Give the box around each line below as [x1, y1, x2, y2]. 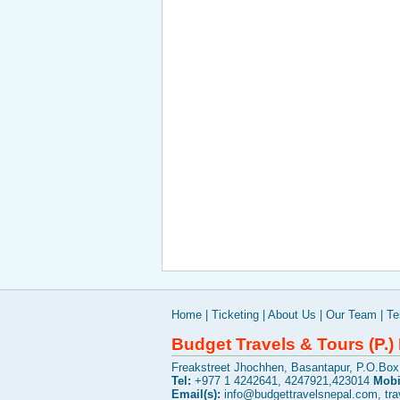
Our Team [326, 308, 377, 321]
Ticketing [212, 308, 259, 321]
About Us [268, 308, 316, 321]
